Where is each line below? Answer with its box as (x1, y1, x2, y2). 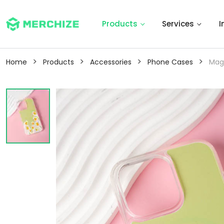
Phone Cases (147, 57, 193, 67)
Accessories (90, 57, 131, 67)
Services (162, 18, 194, 29)
